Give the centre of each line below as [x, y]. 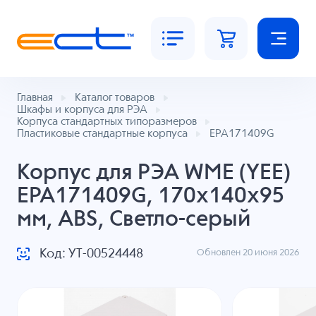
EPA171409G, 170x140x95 [151, 196]
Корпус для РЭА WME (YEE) [153, 173]
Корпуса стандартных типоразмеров [107, 122]
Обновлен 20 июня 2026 [248, 253]
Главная [35, 98]
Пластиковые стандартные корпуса [102, 134]
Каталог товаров [114, 98]
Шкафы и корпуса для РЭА [82, 110]
